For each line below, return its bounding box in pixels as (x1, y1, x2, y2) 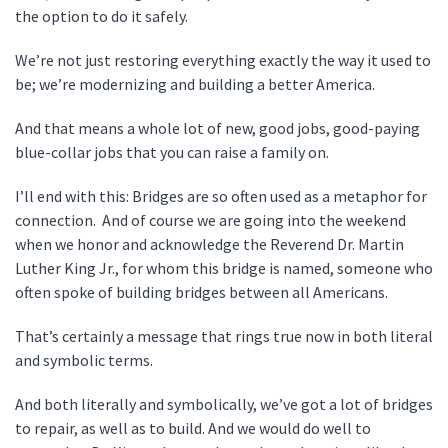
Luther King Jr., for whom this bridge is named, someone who (15, 258, 433, 278)
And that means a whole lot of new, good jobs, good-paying (15, 118, 420, 138)
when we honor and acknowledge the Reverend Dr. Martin (15, 234, 404, 254)
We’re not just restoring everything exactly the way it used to (15, 50, 431, 70)
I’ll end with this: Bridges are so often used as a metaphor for (15, 186, 427, 206)
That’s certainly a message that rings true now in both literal (15, 326, 433, 346)
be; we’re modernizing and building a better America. (15, 74, 381, 94)
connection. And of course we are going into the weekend (15, 210, 406, 230)
